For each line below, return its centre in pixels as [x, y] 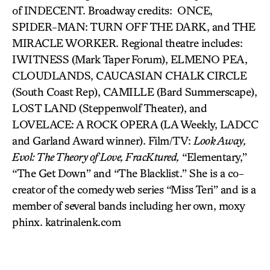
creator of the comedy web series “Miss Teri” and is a [134, 189]
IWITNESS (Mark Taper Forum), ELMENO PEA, [130, 59]
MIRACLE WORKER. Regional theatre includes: [127, 43]
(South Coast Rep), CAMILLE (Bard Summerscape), [134, 92]
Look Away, [220, 140]
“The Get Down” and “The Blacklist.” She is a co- [128, 173]
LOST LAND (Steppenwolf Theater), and [109, 108]
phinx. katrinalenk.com [66, 222]
